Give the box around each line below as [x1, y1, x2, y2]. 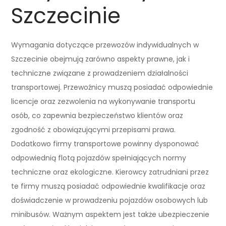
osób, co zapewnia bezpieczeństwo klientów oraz [11, 110, 184, 121]
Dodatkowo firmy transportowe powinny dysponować [11, 138, 200, 149]
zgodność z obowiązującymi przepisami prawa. [11, 124, 176, 135]
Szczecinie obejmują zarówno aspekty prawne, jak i [11, 53, 190, 64]
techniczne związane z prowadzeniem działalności [11, 68, 189, 78]
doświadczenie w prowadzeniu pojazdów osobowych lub [11, 195, 208, 205]
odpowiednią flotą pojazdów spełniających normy [11, 152, 187, 163]
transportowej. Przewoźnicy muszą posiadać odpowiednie [11, 82, 213, 92]
